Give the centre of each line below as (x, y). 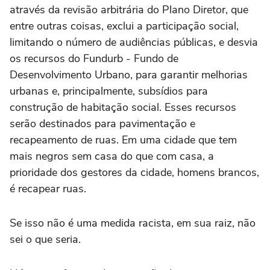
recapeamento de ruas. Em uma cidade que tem (123, 140)
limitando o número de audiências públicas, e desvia (134, 42)
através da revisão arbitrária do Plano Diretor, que (129, 10)
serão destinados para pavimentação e (102, 124)
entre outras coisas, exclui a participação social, (124, 26)
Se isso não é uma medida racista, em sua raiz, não (133, 223)
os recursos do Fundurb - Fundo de (94, 58)
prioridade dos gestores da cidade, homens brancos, (134, 172)
